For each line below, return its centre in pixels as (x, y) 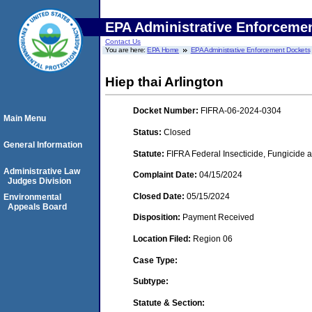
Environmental (32, 197)
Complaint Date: (166, 175)
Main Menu (25, 118)
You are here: (126, 50)
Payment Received (218, 218)
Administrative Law (42, 171)
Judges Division (39, 181)
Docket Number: (167, 111)
